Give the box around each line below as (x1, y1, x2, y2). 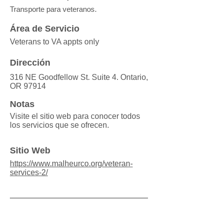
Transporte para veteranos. (10, 5, 97, 13)
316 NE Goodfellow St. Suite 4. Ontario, (10, 73, 148, 81)
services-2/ (10, 168, 48, 177)
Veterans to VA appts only (10, 37, 99, 46)
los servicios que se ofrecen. (10, 121, 109, 129)
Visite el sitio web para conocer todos (10, 112, 140, 120)
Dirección (10, 58, 50, 68)
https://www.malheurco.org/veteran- (10, 159, 133, 168)
